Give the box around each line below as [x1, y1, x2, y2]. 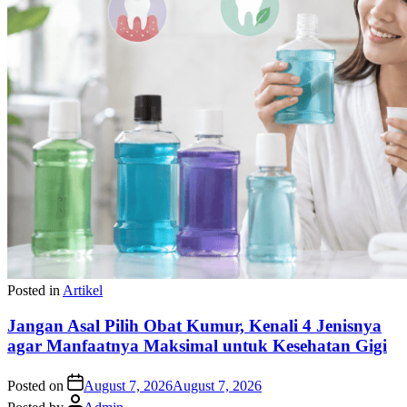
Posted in [7, 283, 60, 299]
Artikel [63, 283, 103, 299]
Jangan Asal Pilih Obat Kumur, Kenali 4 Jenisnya [7, 316, 382, 336]
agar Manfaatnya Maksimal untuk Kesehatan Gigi [7, 336, 387, 356]
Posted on [7, 377, 64, 393]
